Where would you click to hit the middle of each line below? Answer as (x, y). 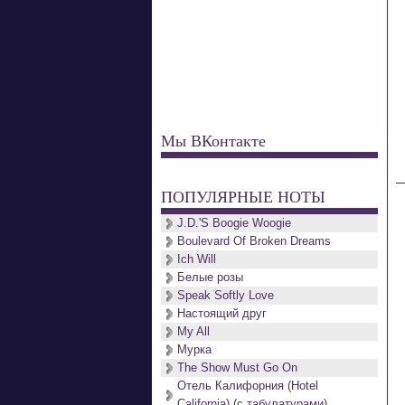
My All (193, 331)
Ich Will (197, 259)
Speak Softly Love (226, 295)
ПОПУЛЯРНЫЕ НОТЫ (243, 196)
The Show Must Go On (237, 367)
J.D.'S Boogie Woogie (234, 223)
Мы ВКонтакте (213, 140)
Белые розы (210, 277)
